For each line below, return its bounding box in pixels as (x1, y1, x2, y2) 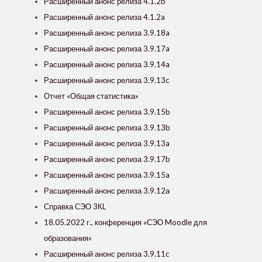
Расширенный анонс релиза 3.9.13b (44, 123, 170, 133)
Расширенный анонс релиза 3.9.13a (44, 139, 170, 149)
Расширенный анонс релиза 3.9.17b (44, 154, 170, 164)
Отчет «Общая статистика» (44, 91, 139, 101)
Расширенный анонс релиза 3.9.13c (44, 75, 169, 85)
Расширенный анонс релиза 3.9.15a (44, 170, 170, 180)
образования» (44, 233, 92, 243)
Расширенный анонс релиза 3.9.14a (44, 60, 170, 70)
